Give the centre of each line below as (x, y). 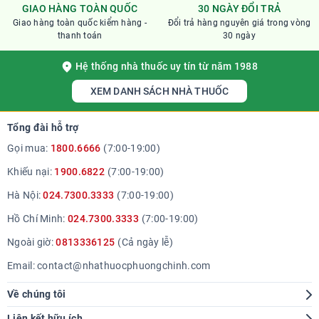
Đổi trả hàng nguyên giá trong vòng (239, 23)
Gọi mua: (29, 148)
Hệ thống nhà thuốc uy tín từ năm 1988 (167, 66)
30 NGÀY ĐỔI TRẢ (239, 9)
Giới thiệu (29, 309)
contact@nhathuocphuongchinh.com (124, 266)
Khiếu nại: (31, 172)
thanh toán (80, 36)
